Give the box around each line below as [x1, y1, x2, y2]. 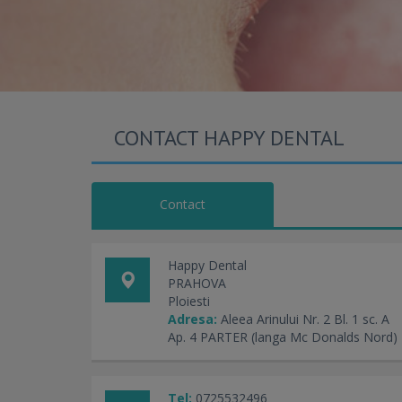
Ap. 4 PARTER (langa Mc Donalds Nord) [168, 328, 398, 345]
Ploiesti [168, 293, 210, 310]
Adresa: [168, 310, 217, 328]
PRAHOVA [168, 275, 226, 292]
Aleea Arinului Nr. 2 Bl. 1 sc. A [221, 310, 389, 328]
